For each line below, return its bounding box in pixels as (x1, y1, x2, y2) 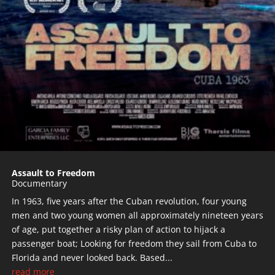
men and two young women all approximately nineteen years (12, 209, 263, 222)
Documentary (12, 177, 67, 190)
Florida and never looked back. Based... (12, 252, 172, 264)
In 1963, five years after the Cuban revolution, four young (12, 195, 247, 207)
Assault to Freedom (12, 167, 95, 179)
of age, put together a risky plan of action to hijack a (12, 223, 225, 236)
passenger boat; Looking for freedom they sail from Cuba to (12, 238, 257, 250)
